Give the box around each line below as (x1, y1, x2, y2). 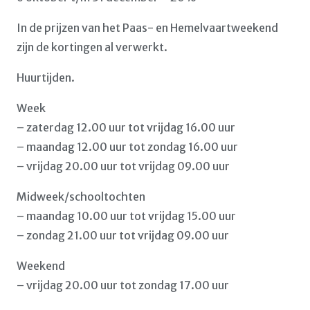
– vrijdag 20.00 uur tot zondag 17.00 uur (17, 278, 229, 292)
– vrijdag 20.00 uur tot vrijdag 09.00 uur (17, 159, 230, 173)
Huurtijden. (17, 71, 75, 84)
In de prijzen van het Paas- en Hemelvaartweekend (17, 21, 278, 35)
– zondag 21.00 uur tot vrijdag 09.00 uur (17, 228, 229, 242)
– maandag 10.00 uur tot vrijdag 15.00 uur (17, 209, 236, 223)
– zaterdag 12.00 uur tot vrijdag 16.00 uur (17, 120, 235, 134)
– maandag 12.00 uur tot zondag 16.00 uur (17, 140, 238, 154)
